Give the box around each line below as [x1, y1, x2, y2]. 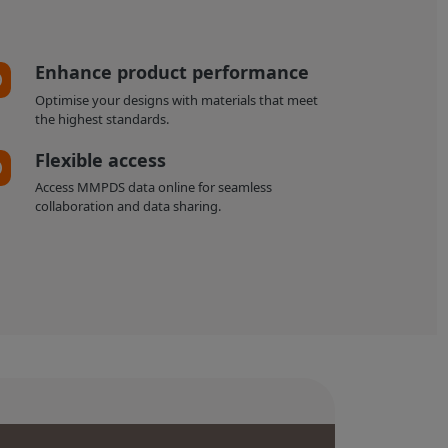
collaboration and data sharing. [35, 197, 222, 216]
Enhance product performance [35, 60, 310, 85]
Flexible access [35, 148, 167, 173]
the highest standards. [35, 109, 170, 128]
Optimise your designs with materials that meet [35, 90, 319, 109]
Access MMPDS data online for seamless [35, 178, 273, 197]
